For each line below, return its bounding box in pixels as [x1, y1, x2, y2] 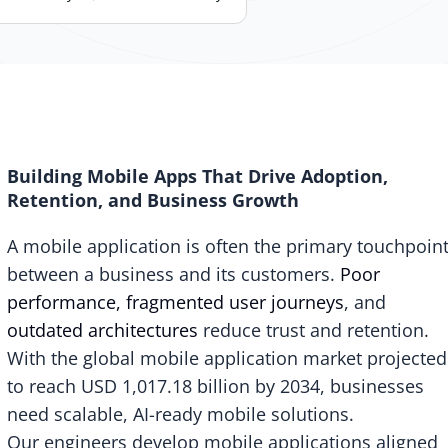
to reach [6, 373, 81, 398]
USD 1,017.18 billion [80, 373, 250, 398]
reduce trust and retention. [197, 317, 429, 342]
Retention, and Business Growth [6, 187, 299, 212]
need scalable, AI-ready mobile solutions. [6, 401, 354, 426]
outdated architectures [6, 317, 198, 342]
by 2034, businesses [249, 373, 424, 398]
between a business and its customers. [6, 261, 340, 286]
